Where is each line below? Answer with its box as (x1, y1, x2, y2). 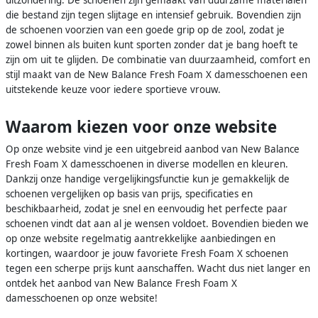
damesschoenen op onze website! (6, 292, 158, 305)
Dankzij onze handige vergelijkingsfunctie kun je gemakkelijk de (6, 172, 290, 186)
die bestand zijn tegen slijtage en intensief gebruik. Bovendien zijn (6, 9, 301, 22)
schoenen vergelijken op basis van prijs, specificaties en (6, 187, 253, 201)
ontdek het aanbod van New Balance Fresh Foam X (6, 277, 237, 290)
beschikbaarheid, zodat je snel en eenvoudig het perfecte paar (6, 202, 287, 216)
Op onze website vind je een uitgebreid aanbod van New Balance (6, 143, 300, 156)
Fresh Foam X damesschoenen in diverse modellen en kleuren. (6, 158, 288, 171)
